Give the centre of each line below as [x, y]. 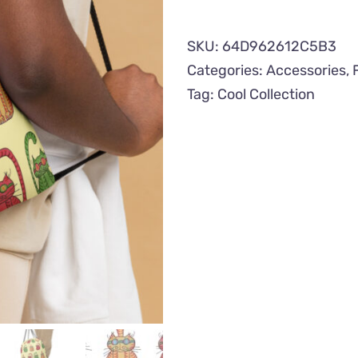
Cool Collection [266, 94]
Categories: [227, 70]
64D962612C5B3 [279, 46]
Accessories [306, 70]
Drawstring [287, 19]
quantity [278, 67]
